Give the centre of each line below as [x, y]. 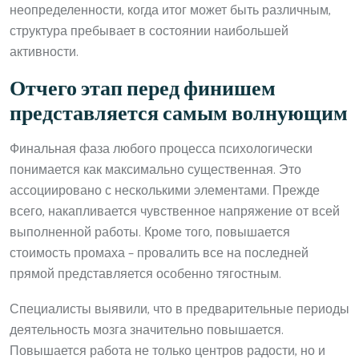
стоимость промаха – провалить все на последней [159, 253]
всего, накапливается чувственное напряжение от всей [175, 212]
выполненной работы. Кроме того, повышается [150, 232]
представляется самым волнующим [179, 114]
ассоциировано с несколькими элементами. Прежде [165, 191]
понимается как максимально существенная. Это [155, 170]
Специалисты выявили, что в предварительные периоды [179, 309]
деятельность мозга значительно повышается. [147, 330]
